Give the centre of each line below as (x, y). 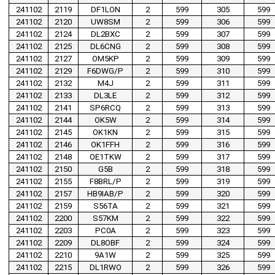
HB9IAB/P (105, 194)
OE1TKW (105, 157)
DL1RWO (105, 268)
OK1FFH (105, 145)
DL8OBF (105, 243)
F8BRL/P (105, 182)
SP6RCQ (105, 108)
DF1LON (105, 10)
